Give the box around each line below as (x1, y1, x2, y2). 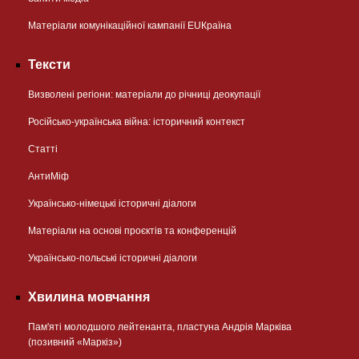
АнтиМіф (28, 170, 69, 182)
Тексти (28, 57, 71, 71)
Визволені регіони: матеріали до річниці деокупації (28, 88, 260, 100)
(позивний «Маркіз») (28, 336, 122, 348)
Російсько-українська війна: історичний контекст (28, 115, 245, 127)
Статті (28, 143, 58, 155)
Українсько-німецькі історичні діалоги (28, 197, 196, 209)
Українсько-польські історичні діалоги (28, 252, 197, 264)
